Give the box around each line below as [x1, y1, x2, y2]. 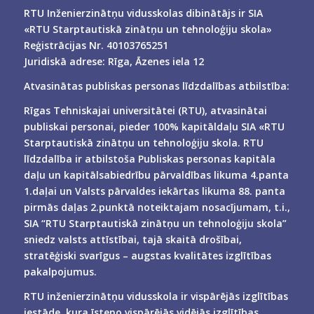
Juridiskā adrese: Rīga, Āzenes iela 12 [23, 54, 204, 68]
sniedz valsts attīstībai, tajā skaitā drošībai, [23, 232, 242, 246]
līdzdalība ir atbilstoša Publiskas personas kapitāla [23, 151, 275, 165]
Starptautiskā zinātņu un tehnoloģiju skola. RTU [23, 135, 264, 149]
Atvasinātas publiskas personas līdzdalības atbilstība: [23, 78, 289, 93]
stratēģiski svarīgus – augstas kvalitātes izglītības [23, 248, 271, 262]
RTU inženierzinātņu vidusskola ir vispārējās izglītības [23, 289, 288, 303]
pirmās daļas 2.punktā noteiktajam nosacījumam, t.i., [23, 200, 290, 214]
